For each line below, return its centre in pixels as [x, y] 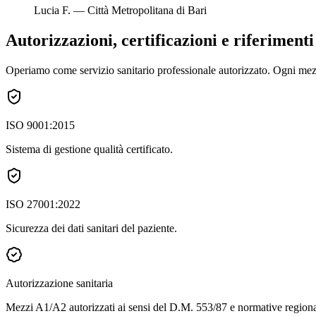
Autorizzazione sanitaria [59, 283]
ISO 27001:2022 [43, 204]
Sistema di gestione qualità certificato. [89, 149]
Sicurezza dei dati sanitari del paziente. [91, 228]
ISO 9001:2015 [40, 125]
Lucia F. [52, 11]
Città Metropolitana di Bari [147, 11]
